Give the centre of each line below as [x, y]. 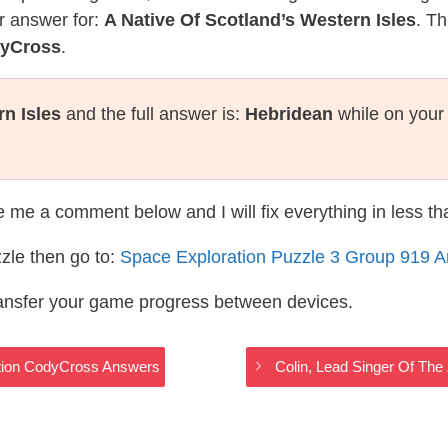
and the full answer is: [153, 114]
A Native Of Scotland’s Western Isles [260, 20]
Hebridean [289, 114]
